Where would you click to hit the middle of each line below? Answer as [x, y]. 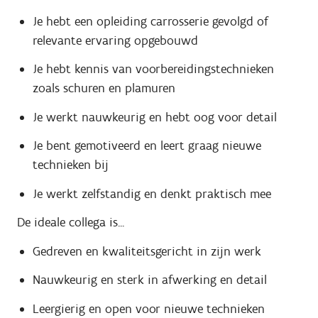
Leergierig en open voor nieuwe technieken [148, 308]
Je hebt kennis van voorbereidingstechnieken [153, 69]
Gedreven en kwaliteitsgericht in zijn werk [147, 251]
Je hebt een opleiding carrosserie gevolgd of [150, 21]
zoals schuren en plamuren [104, 88]
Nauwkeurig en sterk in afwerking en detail [149, 280]
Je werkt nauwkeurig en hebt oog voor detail [154, 117]
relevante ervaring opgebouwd [115, 40]
